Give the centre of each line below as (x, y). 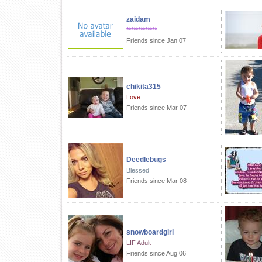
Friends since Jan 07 (156, 40)
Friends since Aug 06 (156, 253)
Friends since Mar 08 (156, 181)
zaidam (138, 19)
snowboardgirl (150, 232)
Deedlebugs (146, 160)
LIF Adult (139, 243)
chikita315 (144, 87)
